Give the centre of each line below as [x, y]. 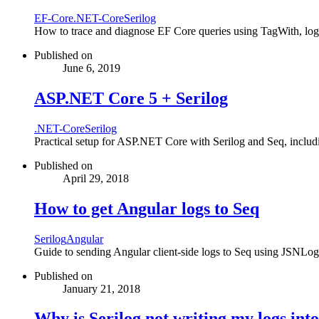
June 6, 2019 [91, 68]
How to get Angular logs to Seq [147, 208]
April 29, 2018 [96, 178]
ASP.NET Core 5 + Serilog [131, 98]
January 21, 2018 [101, 288]
